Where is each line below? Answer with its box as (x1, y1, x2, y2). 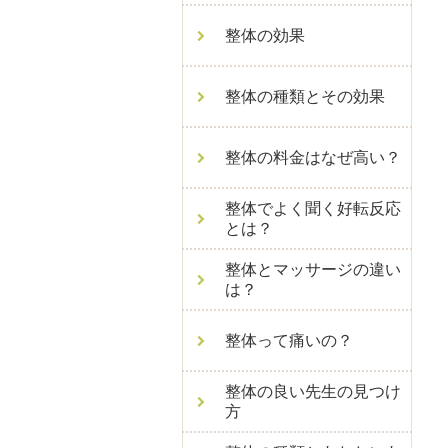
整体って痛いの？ (225, 332, 353, 349)
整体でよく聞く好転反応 (225, 200, 401, 217)
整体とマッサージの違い (225, 261, 401, 278)
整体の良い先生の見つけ (225, 383, 401, 400)
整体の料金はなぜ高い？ (225, 149, 401, 166)
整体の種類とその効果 (225, 88, 385, 105)
